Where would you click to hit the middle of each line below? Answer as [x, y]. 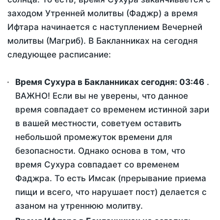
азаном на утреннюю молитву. [79, 206]
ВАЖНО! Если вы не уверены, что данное [102, 96]
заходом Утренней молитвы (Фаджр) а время [103, 14]
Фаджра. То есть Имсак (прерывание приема [111, 179]
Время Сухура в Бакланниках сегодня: [97, 82]
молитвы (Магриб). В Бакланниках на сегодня [103, 41]
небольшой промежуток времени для [94, 137]
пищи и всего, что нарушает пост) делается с [111, 192]
